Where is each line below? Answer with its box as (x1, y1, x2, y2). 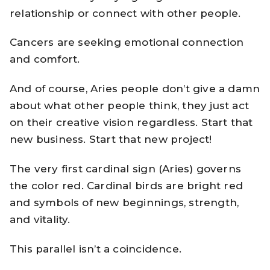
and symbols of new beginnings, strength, (10, 196, 239, 209)
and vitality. (10, 213, 71, 225)
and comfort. (10, 53, 80, 66)
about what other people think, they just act (10, 99, 249, 112)
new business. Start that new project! (10, 133, 212, 146)
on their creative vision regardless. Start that (10, 116, 253, 129)
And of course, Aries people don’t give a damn (10, 83, 260, 95)
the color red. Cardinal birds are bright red (10, 179, 243, 192)
